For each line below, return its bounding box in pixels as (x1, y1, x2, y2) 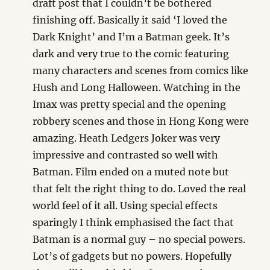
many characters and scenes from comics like (33, 64, 249, 77)
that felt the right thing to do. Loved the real (33, 182, 246, 195)
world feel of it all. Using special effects (33, 199, 218, 212)
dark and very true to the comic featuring (33, 47, 230, 60)
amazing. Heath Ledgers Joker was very (33, 131, 221, 144)
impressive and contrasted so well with (33, 148, 219, 161)
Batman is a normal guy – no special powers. (33, 233, 246, 245)
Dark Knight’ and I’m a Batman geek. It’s (33, 30, 230, 43)
